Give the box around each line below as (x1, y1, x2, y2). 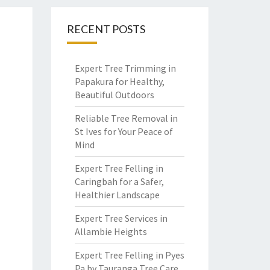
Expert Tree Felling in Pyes (74, 249, 184, 261)
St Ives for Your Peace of (74, 125, 173, 137)
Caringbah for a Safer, (74, 175, 164, 187)
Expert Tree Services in (74, 212, 168, 224)
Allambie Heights (74, 225, 147, 237)
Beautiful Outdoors (74, 89, 154, 101)
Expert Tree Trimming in (74, 62, 176, 74)
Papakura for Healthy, (74, 75, 165, 87)
